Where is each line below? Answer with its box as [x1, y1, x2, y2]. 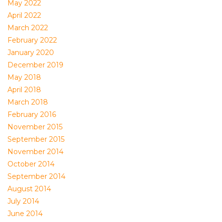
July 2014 [7, 197, 39, 206]
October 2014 [7, 160, 55, 169]
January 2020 [7, 48, 54, 57]
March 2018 [7, 98, 48, 107]
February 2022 [7, 36, 57, 45]
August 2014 [7, 184, 51, 194]
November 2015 [7, 122, 62, 132]
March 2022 [7, 23, 48, 33]
